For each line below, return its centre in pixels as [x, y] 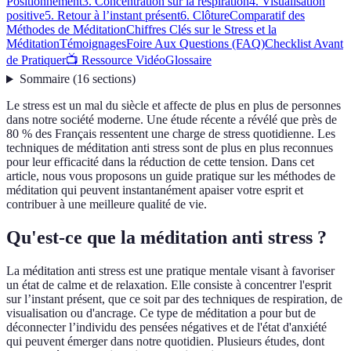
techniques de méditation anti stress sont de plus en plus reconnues [170, 148]
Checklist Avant [304, 44]
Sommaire [44, 79]
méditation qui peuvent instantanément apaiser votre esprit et [155, 190]
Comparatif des [267, 16]
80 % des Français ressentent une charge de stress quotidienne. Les [171, 134]
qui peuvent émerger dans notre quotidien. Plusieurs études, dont [165, 342]
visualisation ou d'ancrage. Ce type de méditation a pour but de [161, 313]
